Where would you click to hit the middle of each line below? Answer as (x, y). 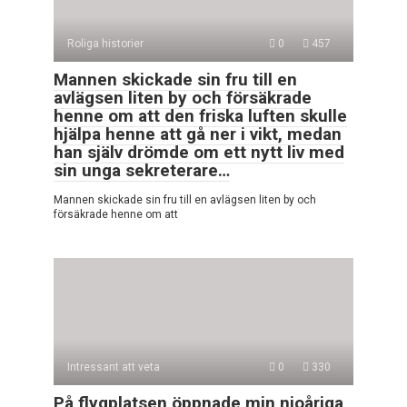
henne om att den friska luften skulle (200, 115)
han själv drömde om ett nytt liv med (199, 152)
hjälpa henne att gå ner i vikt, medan (198, 134)
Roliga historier (105, 43)
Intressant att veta (114, 367)
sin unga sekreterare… (142, 170)
